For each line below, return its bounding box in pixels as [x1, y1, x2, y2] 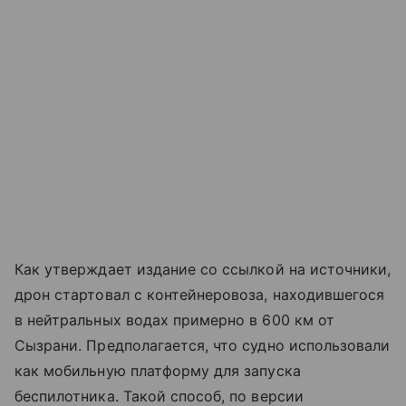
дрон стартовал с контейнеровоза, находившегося [14, 285, 385, 304]
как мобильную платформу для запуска [14, 362, 301, 381]
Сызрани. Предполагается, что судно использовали [14, 336, 391, 355]
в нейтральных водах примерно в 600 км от [14, 311, 334, 330]
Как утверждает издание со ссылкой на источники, [14, 260, 391, 279]
